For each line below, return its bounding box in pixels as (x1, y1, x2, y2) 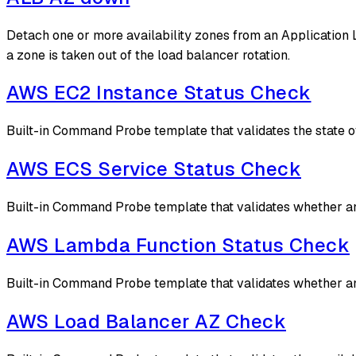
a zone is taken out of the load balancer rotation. (6, 46, 290, 64)
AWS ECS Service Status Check (6, 157, 301, 182)
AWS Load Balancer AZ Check (6, 308, 286, 334)
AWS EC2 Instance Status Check (6, 80, 311, 106)
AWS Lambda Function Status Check (6, 233, 350, 258)
